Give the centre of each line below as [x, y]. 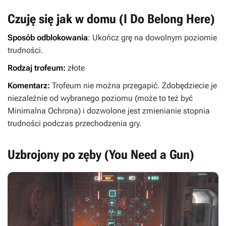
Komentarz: [30, 86]
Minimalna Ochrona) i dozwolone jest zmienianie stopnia [109, 111]
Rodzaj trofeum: [38, 68]
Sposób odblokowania [48, 38]
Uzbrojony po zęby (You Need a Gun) [101, 155]
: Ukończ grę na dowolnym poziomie [152, 38]
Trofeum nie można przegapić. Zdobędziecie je [134, 86]
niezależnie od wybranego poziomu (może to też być [100, 98]
